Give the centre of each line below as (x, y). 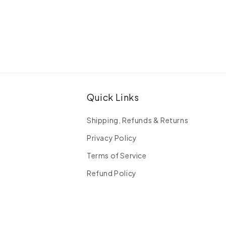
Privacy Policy (112, 138)
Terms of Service (117, 155)
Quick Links (113, 97)
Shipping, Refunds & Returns (138, 120)
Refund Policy (112, 173)
